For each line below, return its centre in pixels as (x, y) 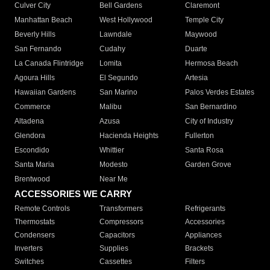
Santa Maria (34, 165)
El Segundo (119, 78)
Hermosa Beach (211, 64)
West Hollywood (126, 20)
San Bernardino (211, 107)
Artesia (196, 78)
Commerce (33, 107)
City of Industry (209, 121)
